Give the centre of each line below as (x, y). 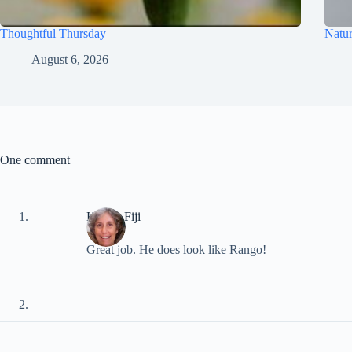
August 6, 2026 (70, 59)
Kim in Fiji (114, 217)
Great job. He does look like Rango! (176, 249)
